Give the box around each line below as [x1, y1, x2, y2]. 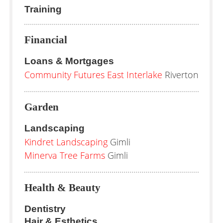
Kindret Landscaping [24, 136, 108, 148]
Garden [24, 101, 59, 113]
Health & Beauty [24, 182, 101, 194]
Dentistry [24, 204, 66, 214]
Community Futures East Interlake [24, 69, 162, 81]
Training [24, 4, 62, 14]
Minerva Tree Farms [24, 149, 105, 161]
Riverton [162, 69, 199, 81]
